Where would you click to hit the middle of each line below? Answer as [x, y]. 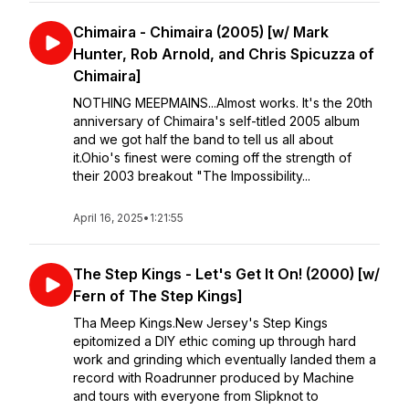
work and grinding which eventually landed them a [225, 359]
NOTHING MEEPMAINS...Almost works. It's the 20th [223, 103]
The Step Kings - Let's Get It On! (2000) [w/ [226, 274]
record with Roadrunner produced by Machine [214, 378]
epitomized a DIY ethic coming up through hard [215, 341]
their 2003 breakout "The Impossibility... [192, 176]
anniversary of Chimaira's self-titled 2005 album [216, 121]
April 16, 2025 [108, 218]
